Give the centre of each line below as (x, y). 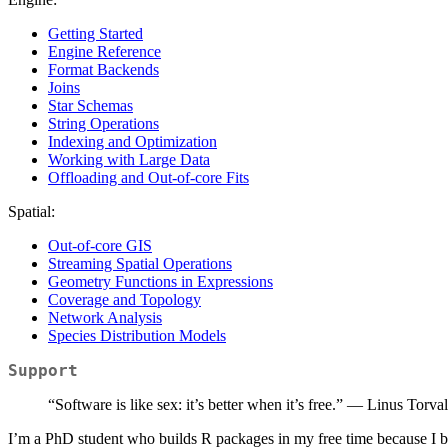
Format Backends (103, 70)
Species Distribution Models (137, 336)
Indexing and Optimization (132, 142)
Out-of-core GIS (100, 246)
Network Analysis (105, 318)
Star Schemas (90, 106)
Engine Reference (104, 52)
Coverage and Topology (124, 300)
